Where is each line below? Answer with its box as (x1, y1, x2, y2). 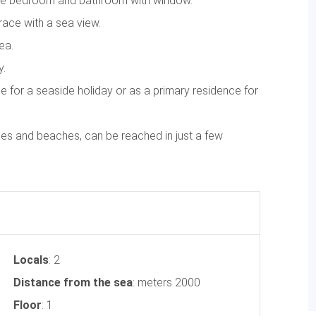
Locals (13, 253, 49, 267)
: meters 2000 (133, 275, 200, 289)
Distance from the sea (13, 275, 133, 289)
